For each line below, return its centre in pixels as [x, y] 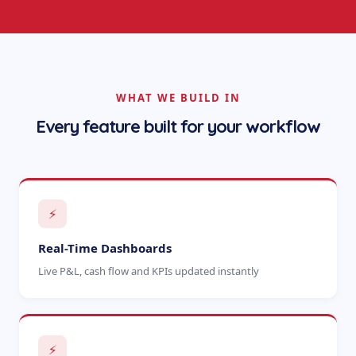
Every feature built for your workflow [178, 126]
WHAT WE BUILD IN [178, 98]
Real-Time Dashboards [105, 248]
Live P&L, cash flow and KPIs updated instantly [149, 271]
